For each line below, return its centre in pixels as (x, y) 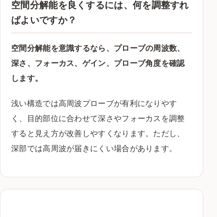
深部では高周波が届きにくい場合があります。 (94, 148)
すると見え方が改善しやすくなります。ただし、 (98, 133)
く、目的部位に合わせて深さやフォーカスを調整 (98, 118)
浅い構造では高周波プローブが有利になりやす (94, 103)
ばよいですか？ (44, 20)
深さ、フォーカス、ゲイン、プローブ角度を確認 (98, 63)
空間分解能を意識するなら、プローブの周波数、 (98, 48)
